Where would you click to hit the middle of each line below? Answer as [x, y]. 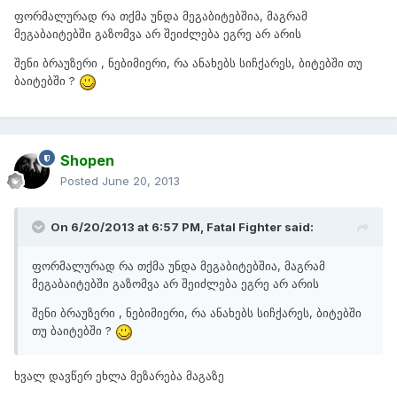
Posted [81, 181]
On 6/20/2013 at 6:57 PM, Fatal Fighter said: [182, 227]
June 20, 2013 [141, 181]
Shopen [87, 161]
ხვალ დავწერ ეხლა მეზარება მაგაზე [119, 375]
